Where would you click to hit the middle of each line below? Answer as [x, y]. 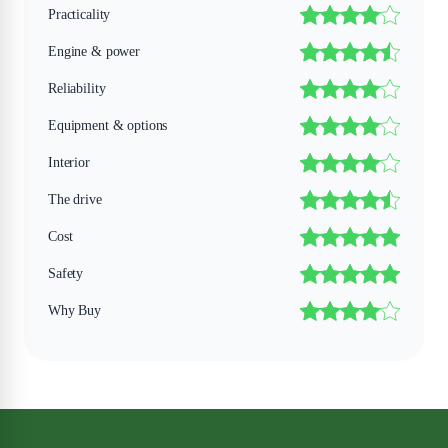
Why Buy [75, 311]
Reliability [77, 89]
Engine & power [94, 52]
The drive [75, 200]
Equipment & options [108, 126]
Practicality [79, 15]
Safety [66, 274]
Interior [69, 163]
